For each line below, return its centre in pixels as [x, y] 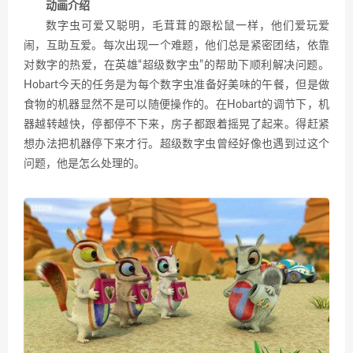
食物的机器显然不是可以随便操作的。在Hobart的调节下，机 [176, 104]
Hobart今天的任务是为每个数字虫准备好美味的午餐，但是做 [176, 85]
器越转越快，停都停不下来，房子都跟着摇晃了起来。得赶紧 [176, 124]
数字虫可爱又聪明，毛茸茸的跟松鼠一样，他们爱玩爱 [188, 26]
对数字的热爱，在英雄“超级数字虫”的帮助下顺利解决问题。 [176, 65]
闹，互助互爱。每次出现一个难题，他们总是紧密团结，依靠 [176, 45]
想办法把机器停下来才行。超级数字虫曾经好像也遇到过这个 [176, 144]
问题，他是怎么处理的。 [84, 163]
